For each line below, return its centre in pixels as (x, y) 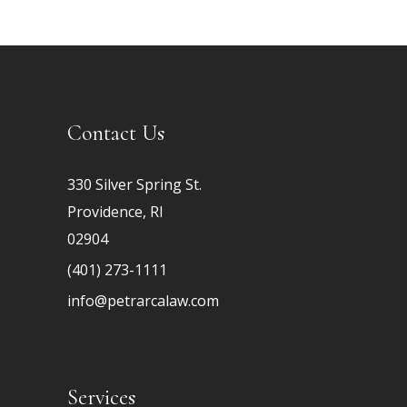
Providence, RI (115, 211)
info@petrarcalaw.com (143, 300)
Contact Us (116, 133)
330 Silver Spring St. (134, 184)
